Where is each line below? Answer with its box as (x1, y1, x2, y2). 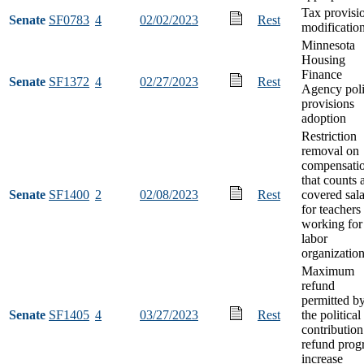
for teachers (301, 201, 361, 216)
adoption (301, 110, 346, 125)
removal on (301, 143, 359, 158)
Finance (301, 67, 342, 81)
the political (301, 307, 361, 322)
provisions (301, 96, 354, 110)
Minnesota (301, 37, 355, 52)
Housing (301, 52, 345, 67)
